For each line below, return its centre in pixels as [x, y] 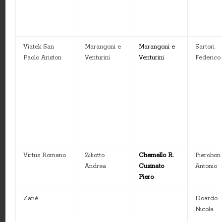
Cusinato [152, 166]
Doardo [207, 199]
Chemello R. [156, 156]
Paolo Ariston [43, 58]
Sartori [205, 47]
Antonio [206, 166]
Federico [208, 58]
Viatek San [39, 47]
